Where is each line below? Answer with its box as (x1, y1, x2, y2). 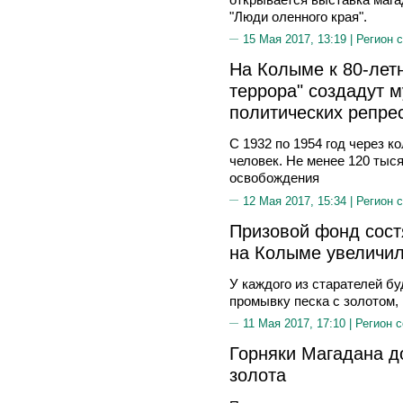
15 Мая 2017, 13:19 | (243, 32, 356, 46)
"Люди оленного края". (229, 8, 367, 24)
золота (229, 364, 286, 385)
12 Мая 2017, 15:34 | (243, 193, 356, 208)
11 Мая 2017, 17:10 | (243, 317, 355, 330)
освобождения (229, 170, 319, 185)
